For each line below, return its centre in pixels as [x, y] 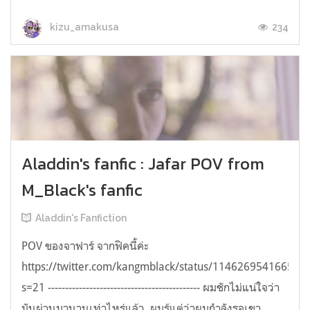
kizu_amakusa [83, 27]
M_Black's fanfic [82, 190]
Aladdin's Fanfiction [81, 218]
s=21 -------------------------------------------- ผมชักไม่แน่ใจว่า [151, 288]
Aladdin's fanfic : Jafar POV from [143, 164]
